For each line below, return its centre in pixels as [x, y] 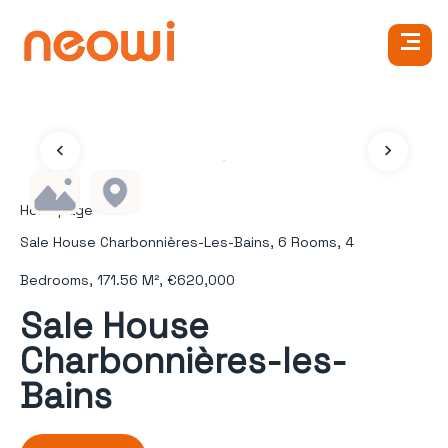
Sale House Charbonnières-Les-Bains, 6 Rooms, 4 [187, 242]
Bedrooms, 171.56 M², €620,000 [127, 280]
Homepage [56, 210]
